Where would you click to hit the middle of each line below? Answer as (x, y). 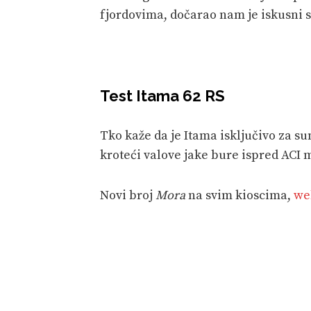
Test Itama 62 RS (162, 95)
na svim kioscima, (239, 195)
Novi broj (128, 195)
